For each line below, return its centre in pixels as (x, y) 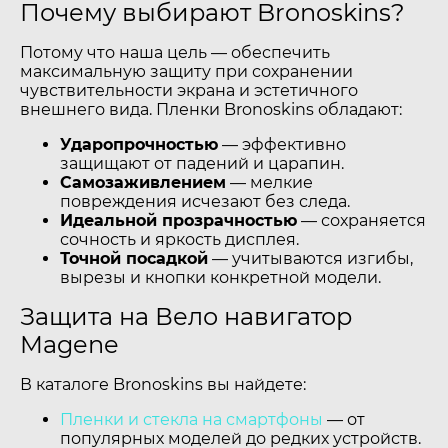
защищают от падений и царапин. (202, 163)
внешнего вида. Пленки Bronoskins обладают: (211, 109)
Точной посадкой (134, 258)
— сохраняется (361, 220)
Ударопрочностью (139, 144)
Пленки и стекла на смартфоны (191, 419)
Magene (69, 344)
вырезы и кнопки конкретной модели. (220, 277)
